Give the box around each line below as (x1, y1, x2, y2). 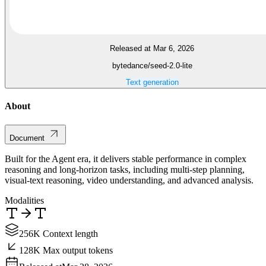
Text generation (125, 78, 179, 87)
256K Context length (19, 228, 98, 239)
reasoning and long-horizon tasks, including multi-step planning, (5, 164, 245, 175)
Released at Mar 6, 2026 (110, 44, 194, 53)
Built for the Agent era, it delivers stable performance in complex (5, 153, 246, 164)
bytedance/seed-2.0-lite (112, 61, 192, 70)
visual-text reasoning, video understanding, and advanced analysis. (5, 175, 254, 185)
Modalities (5, 195, 44, 205)
